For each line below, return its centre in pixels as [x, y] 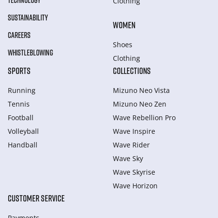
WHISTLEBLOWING [30, 53]
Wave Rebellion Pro [144, 118]
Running [22, 90]
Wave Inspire [134, 131]
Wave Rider [131, 145]
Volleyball [23, 131]
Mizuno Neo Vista [141, 90]
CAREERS [19, 35]
